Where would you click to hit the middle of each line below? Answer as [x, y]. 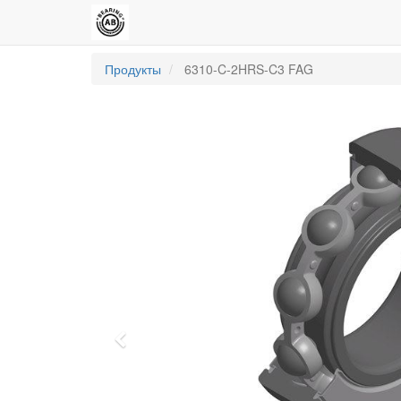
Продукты [133, 69]
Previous [160, 342]
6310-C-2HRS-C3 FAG [249, 69]
